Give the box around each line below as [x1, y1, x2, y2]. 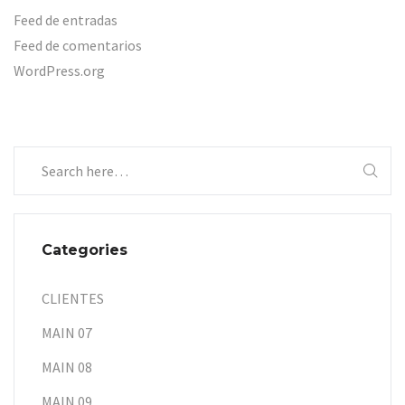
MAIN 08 [42, 357, 92, 376]
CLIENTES [42, 288, 104, 307]
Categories [42, 240, 127, 259]
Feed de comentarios [14, 35, 142, 54]
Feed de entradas [14, 10, 118, 29]
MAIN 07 [42, 323, 92, 342]
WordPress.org [14, 61, 105, 80]
